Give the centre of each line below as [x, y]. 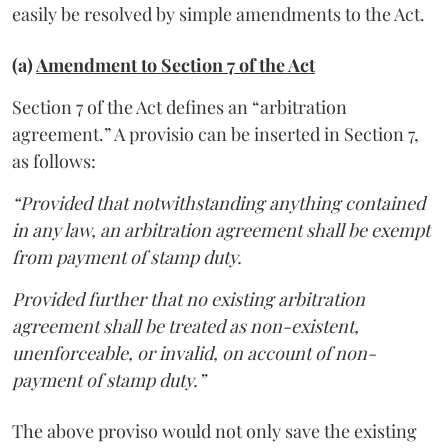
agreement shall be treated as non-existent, [185, 325]
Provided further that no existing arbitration [188, 298]
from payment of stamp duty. [127, 256]
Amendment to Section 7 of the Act [175, 64]
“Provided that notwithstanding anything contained [218, 202]
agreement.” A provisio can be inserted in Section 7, [215, 133]
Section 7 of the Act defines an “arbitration [179, 106]
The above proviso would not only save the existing [214, 430]
